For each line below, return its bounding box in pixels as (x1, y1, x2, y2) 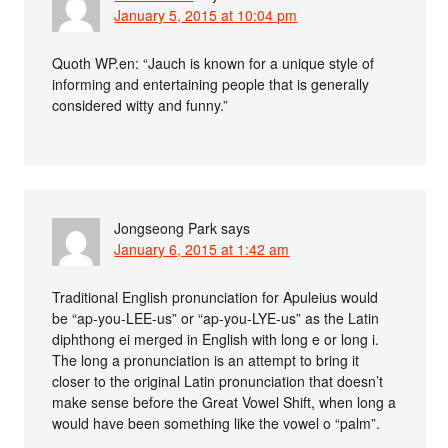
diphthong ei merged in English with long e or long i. (52, 328, 380, 349)
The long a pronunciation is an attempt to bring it (52, 349, 360, 370)
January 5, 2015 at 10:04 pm (114, 4, 298, 25)
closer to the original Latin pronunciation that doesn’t (52, 370, 384, 391)
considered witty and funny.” (52, 94, 229, 115)
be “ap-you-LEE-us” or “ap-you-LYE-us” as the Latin (52, 307, 380, 328)
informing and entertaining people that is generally (52, 73, 370, 94)
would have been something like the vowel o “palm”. (52, 412, 381, 433)
